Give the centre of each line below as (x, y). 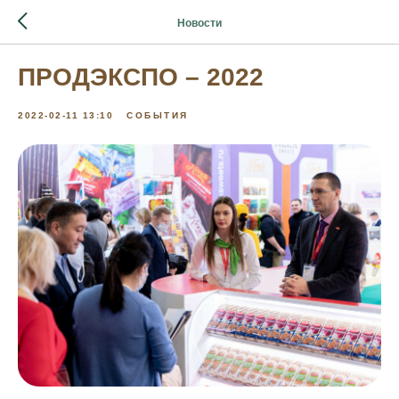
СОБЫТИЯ (158, 115)
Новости (199, 23)
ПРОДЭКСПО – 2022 (141, 77)
